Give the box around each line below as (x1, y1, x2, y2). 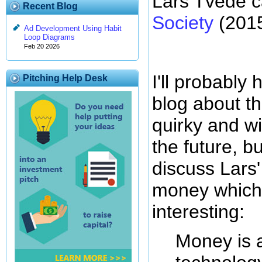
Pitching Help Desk (23, 73, 108, 83)
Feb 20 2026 (24, 43, 60, 50)
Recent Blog (23, 1, 78, 11)
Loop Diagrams (24, 33, 75, 42)
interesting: (152, 201, 244, 222)
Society (152, 12, 213, 34)
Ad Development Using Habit (24, 24, 122, 33)
